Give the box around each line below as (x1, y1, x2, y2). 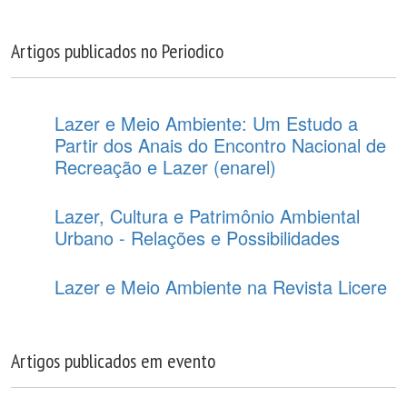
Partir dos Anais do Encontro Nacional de (55, 131, 386, 158)
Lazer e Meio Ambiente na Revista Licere (55, 273, 387, 300)
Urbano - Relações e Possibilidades (55, 223, 340, 251)
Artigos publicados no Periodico (11, 37, 223, 64)
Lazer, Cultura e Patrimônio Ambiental (55, 202, 360, 229)
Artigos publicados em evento (11, 347, 215, 373)
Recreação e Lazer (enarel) (55, 153, 276, 180)
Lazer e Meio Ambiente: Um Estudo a (55, 109, 358, 136)
